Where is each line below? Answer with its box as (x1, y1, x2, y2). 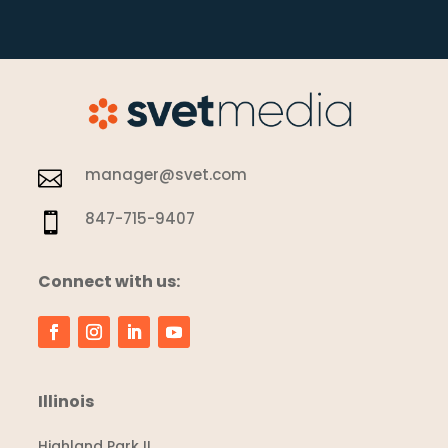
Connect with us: (38, 270, 181, 294)
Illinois (38, 390, 95, 414)
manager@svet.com (85, 164, 248, 186)
